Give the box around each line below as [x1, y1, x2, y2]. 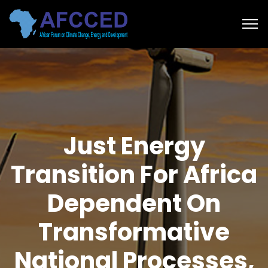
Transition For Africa [11, 158, 257, 191]
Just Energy [63, 129, 205, 163]
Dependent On [47, 187, 221, 220]
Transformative [38, 215, 230, 249]
